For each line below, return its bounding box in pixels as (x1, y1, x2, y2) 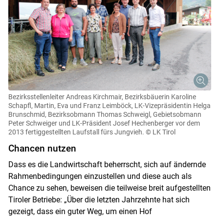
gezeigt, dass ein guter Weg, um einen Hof (8, 207, 152, 217)
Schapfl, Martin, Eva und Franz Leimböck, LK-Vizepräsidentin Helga (8, 102, 211, 110)
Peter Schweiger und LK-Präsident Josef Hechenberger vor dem (8, 119, 200, 128)
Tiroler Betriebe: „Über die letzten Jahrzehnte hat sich (8, 195, 190, 205)
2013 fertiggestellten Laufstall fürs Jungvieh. (8, 128, 144, 136)
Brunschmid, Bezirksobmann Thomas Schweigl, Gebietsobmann (8, 110, 201, 119)
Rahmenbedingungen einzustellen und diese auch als (8, 172, 192, 181)
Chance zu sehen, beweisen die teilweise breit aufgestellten (8, 183, 211, 193)
